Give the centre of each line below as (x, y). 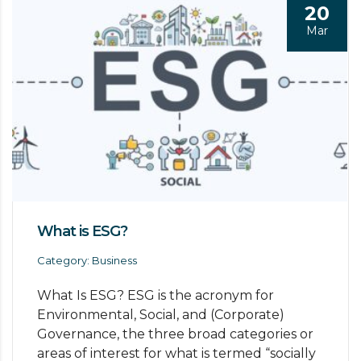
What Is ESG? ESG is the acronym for (156, 296)
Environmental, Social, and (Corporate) (161, 315)
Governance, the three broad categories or (175, 334)
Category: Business (87, 261)
